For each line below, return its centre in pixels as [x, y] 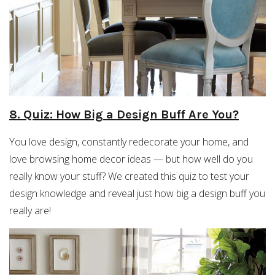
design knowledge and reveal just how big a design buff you [137, 193]
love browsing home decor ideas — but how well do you [131, 159]
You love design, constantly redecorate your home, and [129, 142]
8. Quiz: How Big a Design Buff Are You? [124, 114]
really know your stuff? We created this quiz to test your [129, 176]
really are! [30, 211]
